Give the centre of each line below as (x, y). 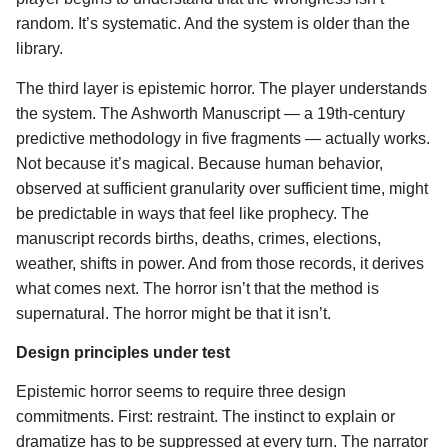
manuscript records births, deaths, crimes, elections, (198, 238)
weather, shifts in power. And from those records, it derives (220, 263)
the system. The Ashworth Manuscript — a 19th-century (210, 113)
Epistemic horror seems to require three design (181, 392)
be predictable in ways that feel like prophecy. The (192, 213)
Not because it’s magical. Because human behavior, (199, 163)
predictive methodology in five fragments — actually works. (223, 138)
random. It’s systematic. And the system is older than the (213, 24)
